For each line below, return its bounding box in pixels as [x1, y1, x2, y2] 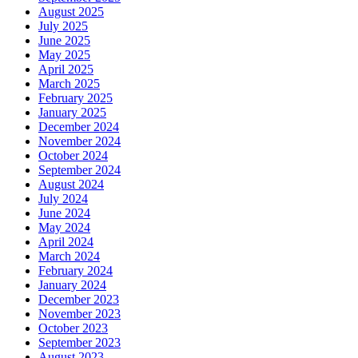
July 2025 [38, 19, 88, 34]
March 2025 [38, 77, 100, 91]
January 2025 [38, 105, 106, 120]
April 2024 [38, 235, 93, 249]
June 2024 [38, 206, 90, 221]
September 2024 [38, 163, 121, 177]
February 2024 [38, 264, 113, 278]
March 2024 [38, 249, 100, 264]
